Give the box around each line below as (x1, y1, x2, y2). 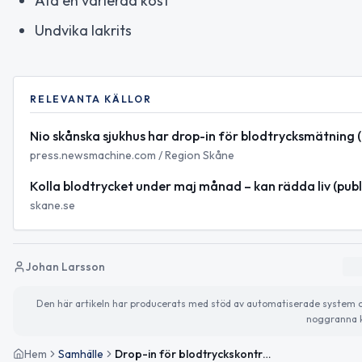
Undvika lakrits (35, 20, 132, 40)
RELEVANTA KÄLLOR (30, 92, 152, 105)
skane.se (30, 197, 75, 213)
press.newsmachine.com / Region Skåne (30, 147, 234, 162)
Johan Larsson (26, 259, 105, 274)
